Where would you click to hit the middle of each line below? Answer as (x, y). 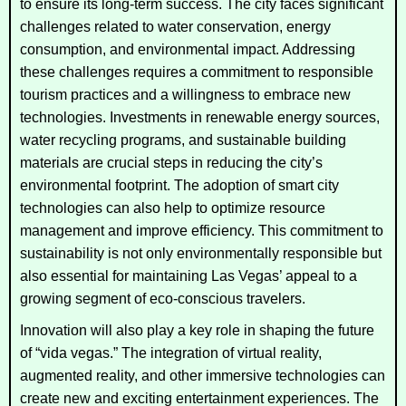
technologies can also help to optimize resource (173, 208)
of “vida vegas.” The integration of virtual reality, (171, 353)
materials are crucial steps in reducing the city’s (171, 162)
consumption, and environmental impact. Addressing (188, 49)
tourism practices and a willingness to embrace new (185, 94)
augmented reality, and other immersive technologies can (203, 375)
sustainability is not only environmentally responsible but (201, 253)
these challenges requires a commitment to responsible (197, 72)
